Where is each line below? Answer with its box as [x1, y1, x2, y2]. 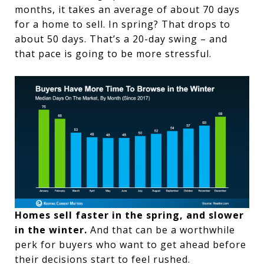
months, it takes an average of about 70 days [15, 2, 240, 16]
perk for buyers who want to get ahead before [15, 237, 246, 251]
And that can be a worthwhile [87, 223, 235, 236]
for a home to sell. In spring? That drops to [15, 17, 230, 31]
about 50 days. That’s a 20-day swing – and [15, 32, 227, 45]
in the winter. [15, 223, 87, 236]
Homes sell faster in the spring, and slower [15, 208, 244, 222]
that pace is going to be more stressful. [15, 47, 212, 60]
